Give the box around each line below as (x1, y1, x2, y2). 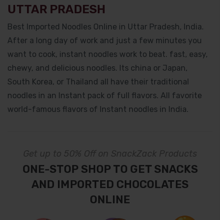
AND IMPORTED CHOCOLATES (31, 177, 189, 191)
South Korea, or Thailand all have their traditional (7, 77, 189, 86)
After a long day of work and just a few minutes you (7, 35, 202, 45)
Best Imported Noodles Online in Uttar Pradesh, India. (7, 22, 204, 31)
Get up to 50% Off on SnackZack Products (23, 148, 197, 159)
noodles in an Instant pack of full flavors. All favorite (7, 90, 202, 100)
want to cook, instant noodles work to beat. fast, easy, (7, 49, 208, 59)
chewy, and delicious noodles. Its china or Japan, (7, 63, 190, 73)
